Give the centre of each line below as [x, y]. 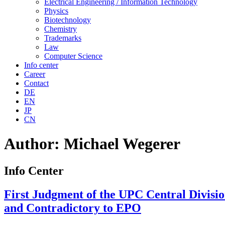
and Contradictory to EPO [73, 208]
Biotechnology [68, 20]
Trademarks [63, 38]
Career [35, 74]
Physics [56, 11]
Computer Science [73, 56]
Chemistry [61, 29]
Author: [34, 144]
